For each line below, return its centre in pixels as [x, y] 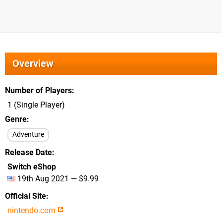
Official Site [26, 196]
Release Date [28, 152]
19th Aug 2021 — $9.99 [57, 179]
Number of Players [38, 90]
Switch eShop [32, 167]
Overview [33, 63]
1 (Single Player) [36, 105]
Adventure [28, 135]
